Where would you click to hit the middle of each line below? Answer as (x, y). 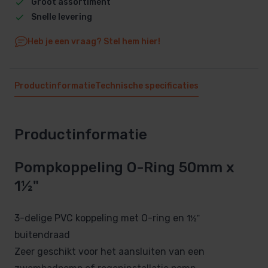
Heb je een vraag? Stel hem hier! (94, 41)
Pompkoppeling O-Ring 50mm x (124, 168)
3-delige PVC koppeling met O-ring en (100, 218)
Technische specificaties (147, 86)
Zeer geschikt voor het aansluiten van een (109, 252)
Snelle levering (61, 17)
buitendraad (42, 235)
